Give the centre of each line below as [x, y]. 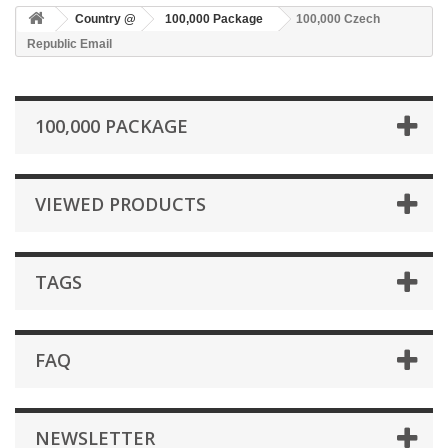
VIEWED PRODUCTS [120, 204]
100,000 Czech [338, 19]
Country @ [105, 19]
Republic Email [69, 44]
